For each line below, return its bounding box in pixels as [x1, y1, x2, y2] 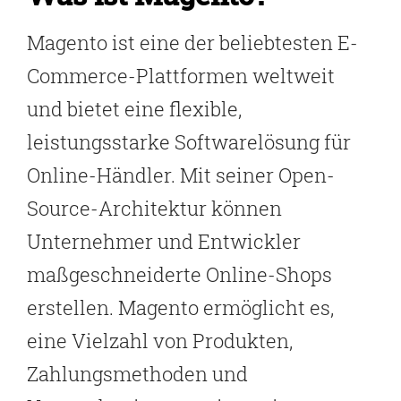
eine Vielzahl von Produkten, [27, 327, 293, 354]
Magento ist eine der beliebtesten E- [27, 29, 358, 55]
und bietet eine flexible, [27, 95, 242, 122]
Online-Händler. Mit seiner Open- [27, 161, 335, 188]
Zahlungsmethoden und [27, 360, 248, 387]
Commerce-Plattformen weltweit [27, 62, 335, 89]
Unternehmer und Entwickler [27, 227, 301, 254]
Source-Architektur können [27, 194, 282, 221]
